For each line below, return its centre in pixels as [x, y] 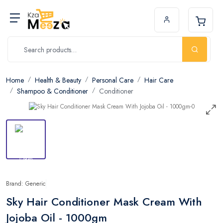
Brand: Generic [26, 183]
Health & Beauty [58, 80]
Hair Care [159, 80]
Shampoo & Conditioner [53, 91]
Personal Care [113, 80]
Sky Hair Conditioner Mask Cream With [104, 201]
